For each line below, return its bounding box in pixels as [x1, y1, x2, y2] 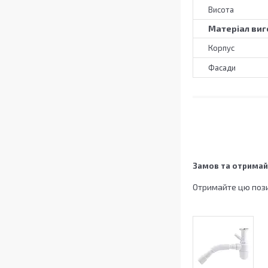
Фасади [208, 63, 236, 73]
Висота [208, 5, 234, 15]
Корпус [208, 43, 234, 53]
